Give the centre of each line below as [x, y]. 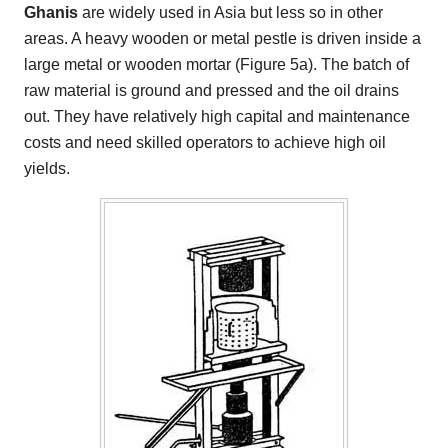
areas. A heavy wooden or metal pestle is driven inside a [222, 39]
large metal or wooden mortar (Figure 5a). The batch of [216, 65]
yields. [47, 169]
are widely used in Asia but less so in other [230, 13]
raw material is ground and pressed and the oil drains [211, 91]
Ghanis [51, 13]
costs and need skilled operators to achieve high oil [205, 143]
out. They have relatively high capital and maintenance [217, 117]
